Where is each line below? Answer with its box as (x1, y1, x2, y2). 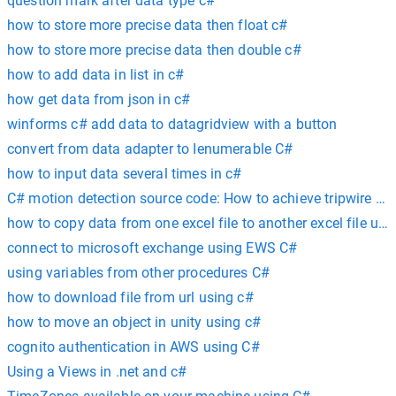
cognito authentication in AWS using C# (7, 339, 260, 355)
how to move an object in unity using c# (7, 314, 261, 331)
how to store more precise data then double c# (7, 42, 301, 58)
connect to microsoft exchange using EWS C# (7, 240, 298, 256)
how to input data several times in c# (7, 165, 242, 182)
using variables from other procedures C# (7, 264, 270, 281)
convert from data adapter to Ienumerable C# (7, 141, 293, 157)
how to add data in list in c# (7, 66, 185, 83)
